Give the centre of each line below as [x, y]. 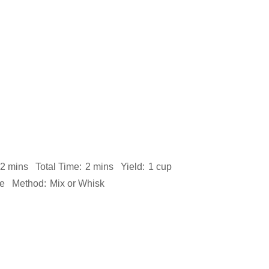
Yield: [133, 167]
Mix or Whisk [77, 183]
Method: [29, 183]
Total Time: [59, 167]
